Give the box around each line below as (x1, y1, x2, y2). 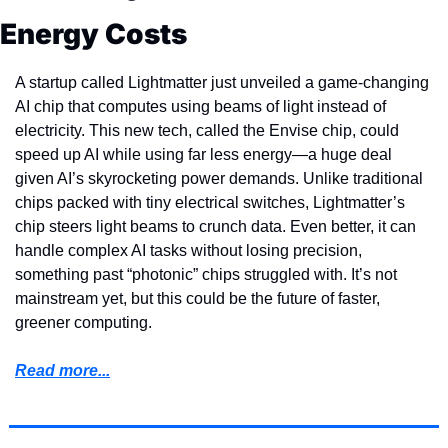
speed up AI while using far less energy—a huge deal (15, 145, 392, 163)
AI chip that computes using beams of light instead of (15, 97, 386, 115)
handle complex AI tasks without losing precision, (15, 241, 362, 259)
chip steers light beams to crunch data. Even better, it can (15, 217, 416, 235)
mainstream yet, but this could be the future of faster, (15, 289, 380, 307)
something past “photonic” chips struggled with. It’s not (15, 265, 397, 283)
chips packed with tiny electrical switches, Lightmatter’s (15, 193, 405, 211)
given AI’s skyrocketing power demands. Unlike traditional (15, 169, 423, 187)
